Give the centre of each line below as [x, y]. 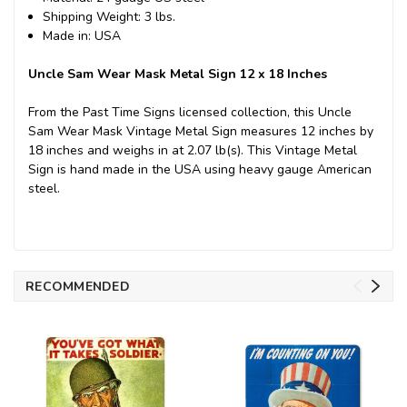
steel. [44, 188]
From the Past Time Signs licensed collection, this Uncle [190, 112]
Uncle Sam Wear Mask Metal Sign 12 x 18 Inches [178, 74]
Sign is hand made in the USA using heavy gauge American [200, 169]
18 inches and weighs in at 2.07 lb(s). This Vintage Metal [193, 150]
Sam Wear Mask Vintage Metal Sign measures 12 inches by [201, 131]
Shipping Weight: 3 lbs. [109, 16]
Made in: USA [82, 35]
